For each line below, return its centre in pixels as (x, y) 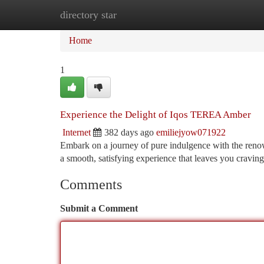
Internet (77, 132)
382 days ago (129, 132)
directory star (88, 15)
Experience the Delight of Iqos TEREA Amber (156, 115)
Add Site (219, 14)
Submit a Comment (99, 208)
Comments (91, 184)
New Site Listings (152, 14)
